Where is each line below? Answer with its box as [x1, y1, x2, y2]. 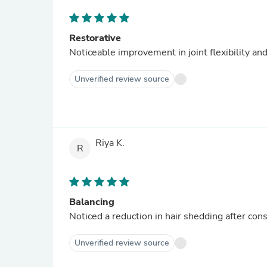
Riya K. [95, 136, 125, 150]
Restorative [69, 32, 121, 45]
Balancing [69, 195, 114, 209]
